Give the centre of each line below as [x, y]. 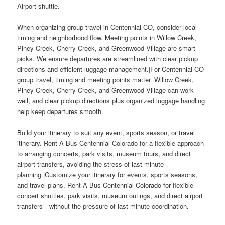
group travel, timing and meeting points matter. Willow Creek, [106, 79]
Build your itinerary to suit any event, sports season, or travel [106, 132]
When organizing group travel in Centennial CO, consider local [107, 27]
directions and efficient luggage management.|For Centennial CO [111, 69]
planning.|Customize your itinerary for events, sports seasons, [107, 174]
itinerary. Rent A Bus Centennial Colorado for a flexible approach [111, 143]
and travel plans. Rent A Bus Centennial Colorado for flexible [105, 185]
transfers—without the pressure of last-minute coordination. [103, 206]
